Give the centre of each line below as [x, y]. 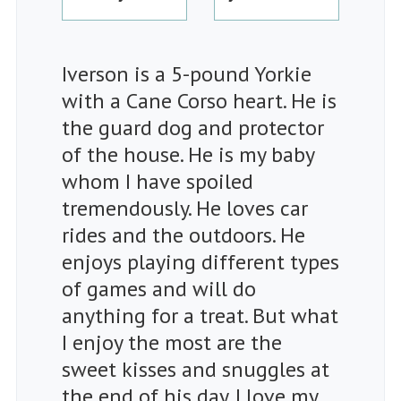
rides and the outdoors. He [183, 235]
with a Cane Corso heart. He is [199, 101]
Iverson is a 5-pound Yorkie [187, 74]
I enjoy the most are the [172, 343]
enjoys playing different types [200, 262]
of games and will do [159, 289]
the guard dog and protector [193, 128]
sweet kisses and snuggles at [196, 370]
